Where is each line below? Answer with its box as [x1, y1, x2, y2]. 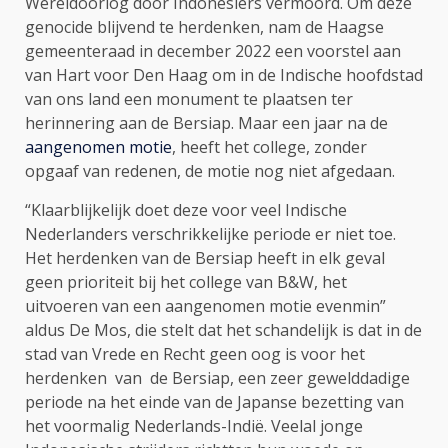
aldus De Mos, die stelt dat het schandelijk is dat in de [25, 318, 422, 341]
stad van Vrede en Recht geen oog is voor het [25, 342, 365, 365]
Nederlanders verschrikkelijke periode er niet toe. [25, 222, 396, 245]
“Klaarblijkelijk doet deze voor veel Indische [25, 198, 347, 221]
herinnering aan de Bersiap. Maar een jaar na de [25, 111, 388, 134]
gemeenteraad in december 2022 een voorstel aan [25, 39, 401, 62]
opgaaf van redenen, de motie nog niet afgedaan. [25, 159, 395, 182]
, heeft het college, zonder [172, 135, 367, 158]
